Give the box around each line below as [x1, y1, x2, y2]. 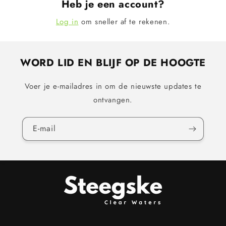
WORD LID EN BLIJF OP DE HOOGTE [20, 55, 206, 71]
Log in [55, 16, 79, 28]
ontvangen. [93, 94, 133, 106]
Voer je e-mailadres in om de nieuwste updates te [24, 81, 202, 92]
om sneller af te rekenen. [78, 16, 171, 28]
